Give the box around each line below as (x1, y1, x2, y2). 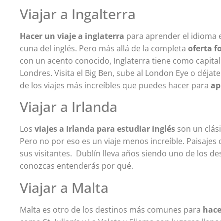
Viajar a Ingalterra (20, 4, 136, 23)
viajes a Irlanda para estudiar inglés (35, 123, 176, 135)
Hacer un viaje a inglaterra (20, 30, 125, 41)
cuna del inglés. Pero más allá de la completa (20, 42, 188, 54)
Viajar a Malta (20, 178, 109, 197)
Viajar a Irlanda (20, 97, 118, 116)
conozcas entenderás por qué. (20, 160, 134, 172)
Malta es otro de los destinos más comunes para (20, 204, 203, 215)
